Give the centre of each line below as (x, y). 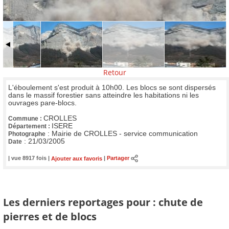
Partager (118, 158)
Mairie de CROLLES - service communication (125, 133)
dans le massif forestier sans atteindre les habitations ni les (104, 95)
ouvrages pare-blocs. (42, 103)
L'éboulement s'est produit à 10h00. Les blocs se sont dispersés (112, 87)
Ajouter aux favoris (77, 158)
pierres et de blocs (50, 216)
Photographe (27, 134)
